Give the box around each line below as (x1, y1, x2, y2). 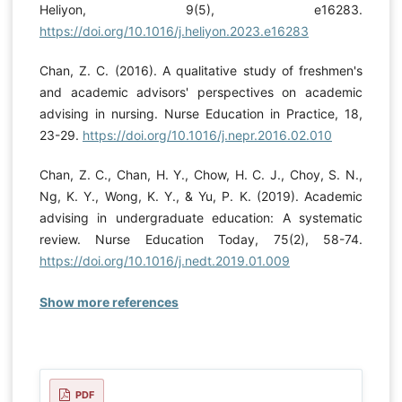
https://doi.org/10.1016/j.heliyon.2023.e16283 (39, 23, 309, 39)
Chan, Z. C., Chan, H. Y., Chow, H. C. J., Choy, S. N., (39, 167, 363, 183)
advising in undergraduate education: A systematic (39, 210, 363, 226)
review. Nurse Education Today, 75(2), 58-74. (39, 232, 363, 248)
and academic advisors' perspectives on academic (39, 84, 363, 100)
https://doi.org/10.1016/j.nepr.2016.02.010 (82, 127, 332, 144)
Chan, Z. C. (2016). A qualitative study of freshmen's (39, 63, 363, 79)
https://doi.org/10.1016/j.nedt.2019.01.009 (39, 253, 290, 269)
